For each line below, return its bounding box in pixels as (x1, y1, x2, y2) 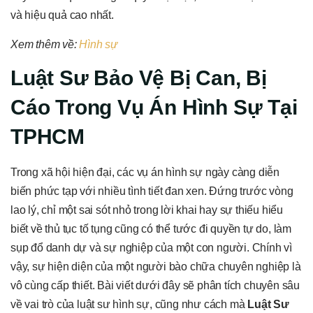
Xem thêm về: (10, 38, 80, 50)
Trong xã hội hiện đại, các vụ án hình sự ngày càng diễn (10, 166, 279, 179)
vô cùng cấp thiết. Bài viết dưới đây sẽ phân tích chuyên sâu (10, 279, 300, 292)
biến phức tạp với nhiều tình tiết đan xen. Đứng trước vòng (10, 185, 293, 198)
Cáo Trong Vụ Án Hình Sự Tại (10, 96, 298, 119)
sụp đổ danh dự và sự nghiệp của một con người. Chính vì (10, 242, 292, 254)
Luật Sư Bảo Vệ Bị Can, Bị (10, 66, 267, 90)
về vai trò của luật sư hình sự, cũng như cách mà (10, 298, 248, 311)
